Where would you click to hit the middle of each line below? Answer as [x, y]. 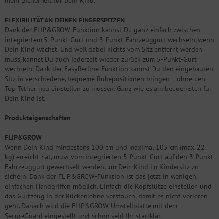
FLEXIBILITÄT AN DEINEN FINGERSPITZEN [65, 20]
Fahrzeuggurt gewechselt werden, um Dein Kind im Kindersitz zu [102, 166]
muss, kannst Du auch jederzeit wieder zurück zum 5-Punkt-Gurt [101, 59]
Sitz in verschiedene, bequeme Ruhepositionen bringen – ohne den [105, 78]
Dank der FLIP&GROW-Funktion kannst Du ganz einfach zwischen [103, 30]
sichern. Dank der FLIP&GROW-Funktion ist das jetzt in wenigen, [101, 176]
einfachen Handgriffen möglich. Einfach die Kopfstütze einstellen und [108, 186]
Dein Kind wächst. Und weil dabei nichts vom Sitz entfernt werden [104, 49]
